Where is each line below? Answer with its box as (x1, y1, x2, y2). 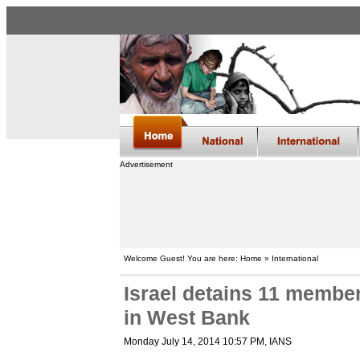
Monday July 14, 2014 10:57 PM (123, 336, 264, 347)
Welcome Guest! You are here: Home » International (123, 254, 318, 263)
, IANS (264, 336, 292, 347)
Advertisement (119, 160, 173, 169)
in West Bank (123, 307, 250, 329)
